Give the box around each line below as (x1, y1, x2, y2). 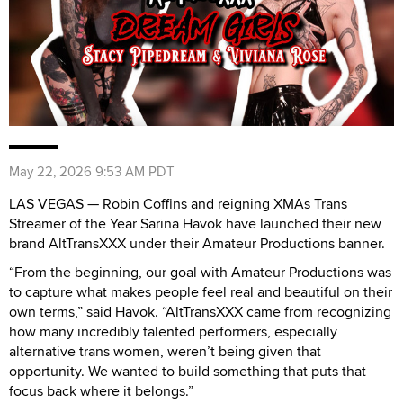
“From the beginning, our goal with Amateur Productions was (9, 261, 391, 282)
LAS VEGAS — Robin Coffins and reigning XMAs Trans (9, 193, 347, 214)
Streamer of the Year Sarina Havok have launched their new (9, 212, 381, 234)
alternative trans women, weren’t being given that (9, 340, 321, 362)
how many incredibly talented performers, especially (9, 320, 337, 342)
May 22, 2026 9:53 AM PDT (9, 161, 175, 181)
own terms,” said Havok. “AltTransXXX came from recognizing (9, 300, 391, 322)
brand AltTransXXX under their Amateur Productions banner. (9, 232, 385, 254)
